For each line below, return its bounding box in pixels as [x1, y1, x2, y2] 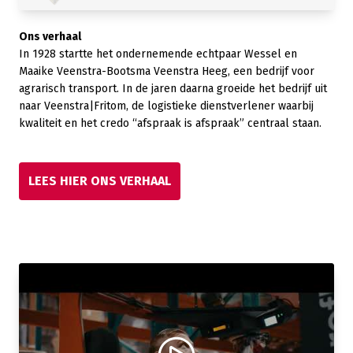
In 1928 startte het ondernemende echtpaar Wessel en [19, 47, 297, 61]
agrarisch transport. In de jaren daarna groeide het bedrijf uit [19, 82, 327, 95]
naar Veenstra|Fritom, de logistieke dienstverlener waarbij [19, 99, 314, 113]
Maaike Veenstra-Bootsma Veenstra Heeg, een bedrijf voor [19, 65, 314, 78]
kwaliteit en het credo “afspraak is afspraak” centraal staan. [19, 117, 321, 130]
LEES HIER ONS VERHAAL [28, 173, 171, 188]
